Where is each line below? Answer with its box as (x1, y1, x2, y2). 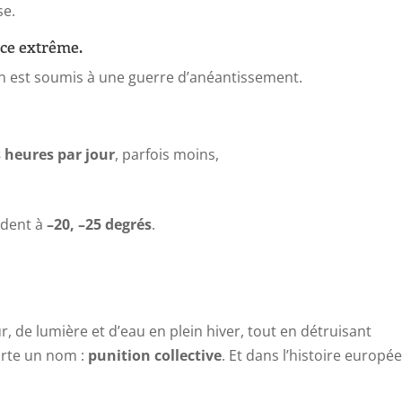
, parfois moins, (115, 144, 220, 164)
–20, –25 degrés (47, 214, 153, 234)
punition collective (88, 345, 223, 365)
